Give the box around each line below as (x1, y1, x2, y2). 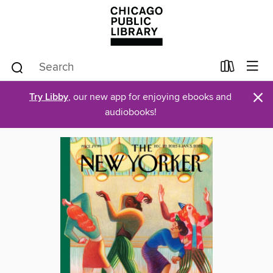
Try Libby (29, 91, 68, 104)
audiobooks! (104, 106, 157, 118)
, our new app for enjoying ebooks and (68, 91, 232, 103)
